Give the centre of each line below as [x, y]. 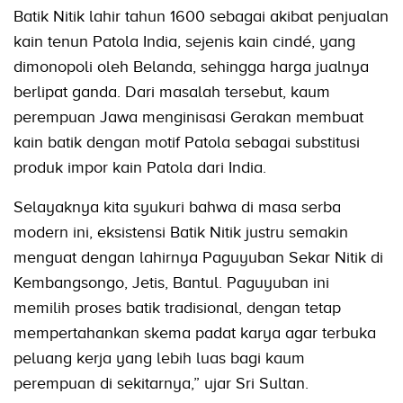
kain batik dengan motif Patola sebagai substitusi [187, 143]
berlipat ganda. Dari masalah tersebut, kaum [172, 92]
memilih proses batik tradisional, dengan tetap [177, 308]
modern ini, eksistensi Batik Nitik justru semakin [181, 233]
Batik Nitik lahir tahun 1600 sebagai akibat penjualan [201, 17]
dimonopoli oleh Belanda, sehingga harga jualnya [191, 67]
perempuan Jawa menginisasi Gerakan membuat [188, 117]
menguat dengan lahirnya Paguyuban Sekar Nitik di [198, 258]
